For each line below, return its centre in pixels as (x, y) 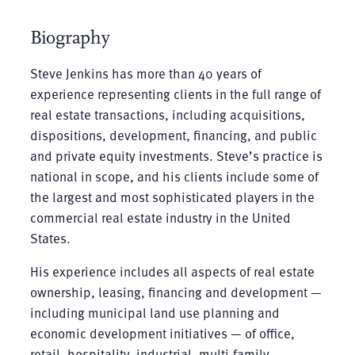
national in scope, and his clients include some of (174, 176)
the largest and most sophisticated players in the (172, 197)
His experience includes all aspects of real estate (172, 271)
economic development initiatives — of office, (162, 333)
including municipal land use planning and (155, 312)
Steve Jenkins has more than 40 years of (145, 73)
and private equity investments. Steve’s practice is (176, 155)
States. (50, 238)
